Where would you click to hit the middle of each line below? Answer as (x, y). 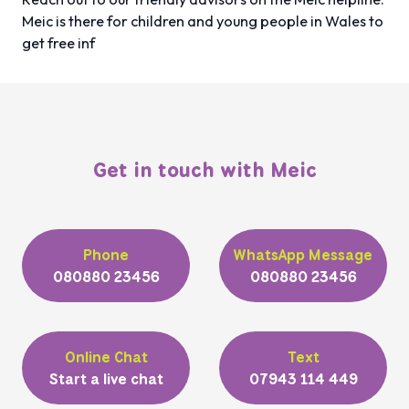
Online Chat (106, 357)
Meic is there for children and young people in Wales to (203, 21)
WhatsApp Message (303, 254)
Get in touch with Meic (204, 170)
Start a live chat (106, 378)
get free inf (58, 42)
